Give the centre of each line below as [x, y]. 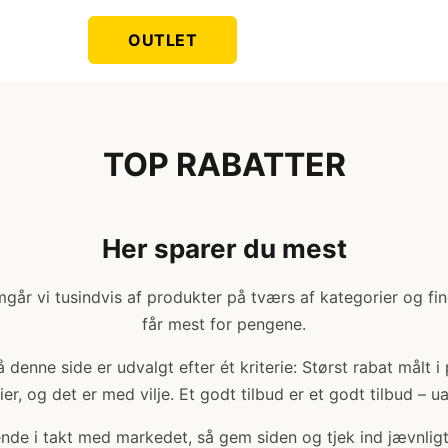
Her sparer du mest [224, 248]
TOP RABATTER [224, 164]
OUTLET [163, 40]
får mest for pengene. [224, 324]
